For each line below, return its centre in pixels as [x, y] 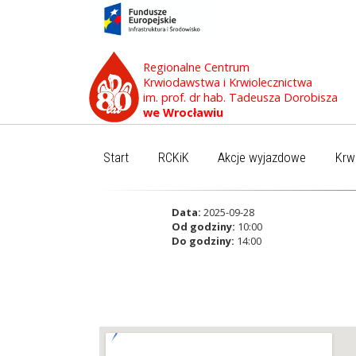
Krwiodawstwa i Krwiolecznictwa [228, 82]
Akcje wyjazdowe [262, 157]
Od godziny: [203, 226]
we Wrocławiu [183, 112]
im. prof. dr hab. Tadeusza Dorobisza [240, 97]
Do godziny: [203, 240]
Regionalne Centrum [196, 67]
